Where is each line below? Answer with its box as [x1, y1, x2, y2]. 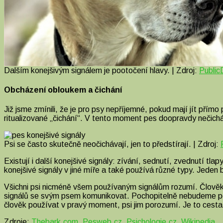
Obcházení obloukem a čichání [4, 86, 122, 95]
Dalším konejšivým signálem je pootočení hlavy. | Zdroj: [4, 66, 199, 75]
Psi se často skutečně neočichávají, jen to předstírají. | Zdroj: [4, 140, 221, 149]
